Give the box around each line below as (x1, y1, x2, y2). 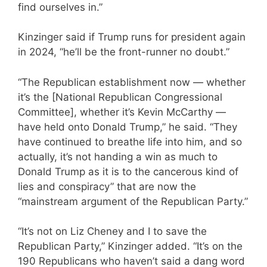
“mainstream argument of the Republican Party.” (18, 195, 248, 207)
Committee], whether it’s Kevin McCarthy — (18, 105, 226, 118)
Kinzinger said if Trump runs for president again (18, 31, 246, 44)
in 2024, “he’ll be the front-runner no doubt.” (18, 46, 229, 58)
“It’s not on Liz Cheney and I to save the (18, 225, 207, 238)
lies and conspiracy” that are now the (18, 180, 196, 193)
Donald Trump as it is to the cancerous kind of (18, 165, 238, 178)
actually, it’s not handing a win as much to (18, 150, 218, 163)
